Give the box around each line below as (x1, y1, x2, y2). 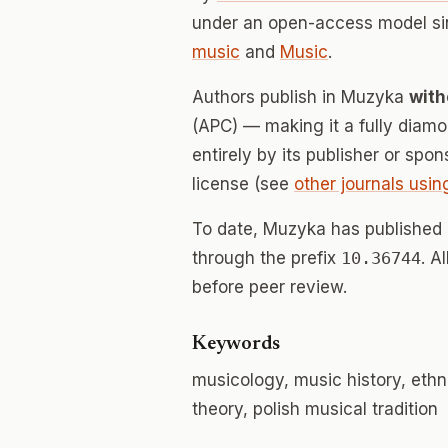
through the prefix (192, 248, 341, 268)
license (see (192, 174, 294, 194)
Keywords (192, 334, 280, 354)
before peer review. (192, 277, 347, 297)
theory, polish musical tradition (192, 399, 438, 419)
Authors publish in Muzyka (192, 87, 409, 107)
